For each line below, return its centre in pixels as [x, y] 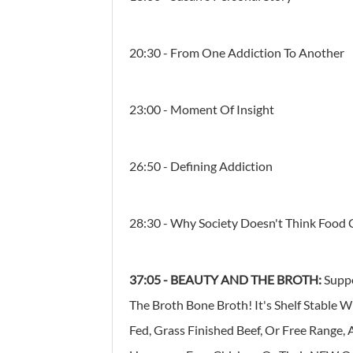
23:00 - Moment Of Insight [202, 109]
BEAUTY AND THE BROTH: [246, 279]
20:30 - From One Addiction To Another [237, 52]
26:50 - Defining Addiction [201, 165]
